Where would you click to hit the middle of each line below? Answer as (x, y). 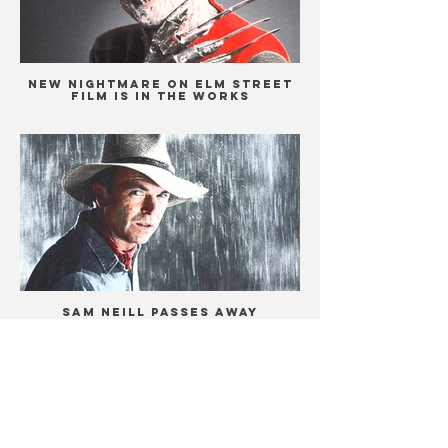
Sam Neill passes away (160, 312)
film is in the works (160, 95)
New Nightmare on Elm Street (160, 83)
